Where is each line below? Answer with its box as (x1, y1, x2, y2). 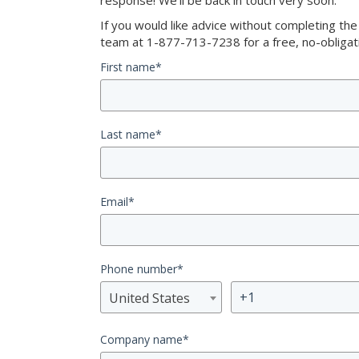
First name (100, 59, 155, 75)
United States (109, 289, 190, 307)
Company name (100, 332, 183, 347)
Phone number (100, 261, 177, 276)
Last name (100, 127, 155, 142)
